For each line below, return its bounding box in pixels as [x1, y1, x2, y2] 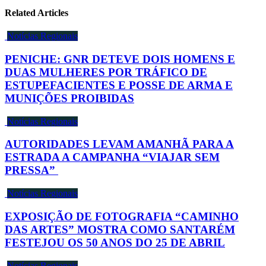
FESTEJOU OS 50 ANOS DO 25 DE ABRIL [5, 236, 225, 249]
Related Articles [5, 8, 68, 18]
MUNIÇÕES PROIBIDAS [5, 92, 134, 104]
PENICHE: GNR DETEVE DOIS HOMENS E [5, 53, 235, 65]
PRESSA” [5, 164, 58, 177]
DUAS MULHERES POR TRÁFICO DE [5, 66, 207, 78]
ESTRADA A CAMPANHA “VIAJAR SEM [5, 151, 220, 164]
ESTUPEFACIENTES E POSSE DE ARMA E [5, 79, 233, 91]
